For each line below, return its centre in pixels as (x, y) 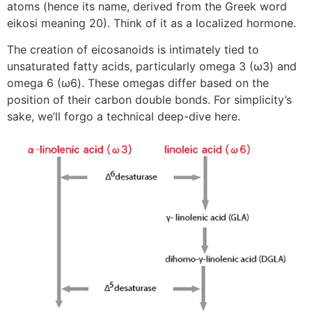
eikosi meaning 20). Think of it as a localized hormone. (151, 23)
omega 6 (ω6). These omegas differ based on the (138, 83)
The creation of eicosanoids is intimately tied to (133, 50)
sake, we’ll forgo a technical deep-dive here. (124, 117)
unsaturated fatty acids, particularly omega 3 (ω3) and (152, 67)
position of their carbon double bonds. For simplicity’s (149, 100)
